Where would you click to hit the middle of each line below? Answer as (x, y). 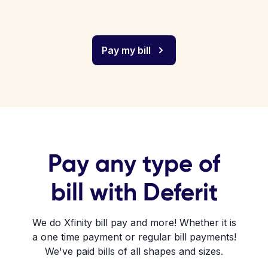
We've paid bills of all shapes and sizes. (134, 251)
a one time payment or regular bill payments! (134, 237)
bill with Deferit (134, 192)
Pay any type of (134, 163)
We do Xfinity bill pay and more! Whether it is (134, 223)
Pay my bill (126, 50)
